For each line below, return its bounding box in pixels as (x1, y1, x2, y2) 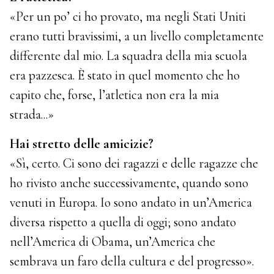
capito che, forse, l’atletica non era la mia (10, 86, 220, 103)
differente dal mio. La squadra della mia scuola (10, 47, 248, 64)
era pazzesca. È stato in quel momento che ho (10, 67, 240, 83)
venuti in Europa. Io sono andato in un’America (10, 194, 253, 210)
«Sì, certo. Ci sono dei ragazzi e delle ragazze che (10, 155, 259, 171)
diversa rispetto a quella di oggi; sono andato (10, 213, 237, 230)
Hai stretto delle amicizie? (10, 135, 154, 152)
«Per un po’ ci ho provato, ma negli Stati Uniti (10, 8, 246, 24)
